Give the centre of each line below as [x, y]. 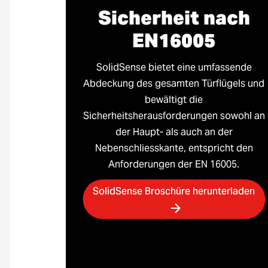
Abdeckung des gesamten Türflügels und [174, 84]
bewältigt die [174, 100]
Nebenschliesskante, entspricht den [174, 148]
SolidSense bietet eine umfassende [174, 68]
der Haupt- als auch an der [174, 132]
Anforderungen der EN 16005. [174, 165]
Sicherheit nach [174, 18]
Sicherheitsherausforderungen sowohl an [174, 116]
